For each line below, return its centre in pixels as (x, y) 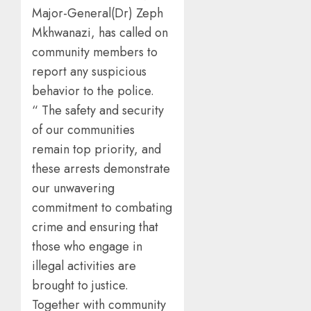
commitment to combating (102, 208)
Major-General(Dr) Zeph (98, 14)
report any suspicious (89, 72)
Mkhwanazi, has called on (100, 33)
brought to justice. (80, 286)
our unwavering (73, 188)
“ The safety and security (98, 111)
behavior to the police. (93, 91)
